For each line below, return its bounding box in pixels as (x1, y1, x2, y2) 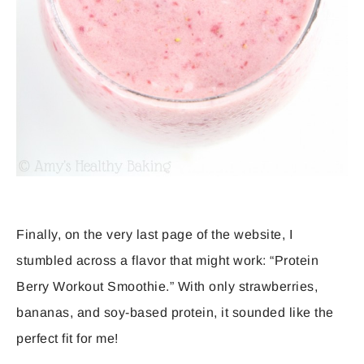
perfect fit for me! (16, 331, 119, 345)
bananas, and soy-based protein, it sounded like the (16, 305, 334, 319)
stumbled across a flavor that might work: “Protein (16, 253, 318, 267)
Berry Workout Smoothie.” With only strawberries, (16, 279, 318, 293)
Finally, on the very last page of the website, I (16, 227, 292, 241)
